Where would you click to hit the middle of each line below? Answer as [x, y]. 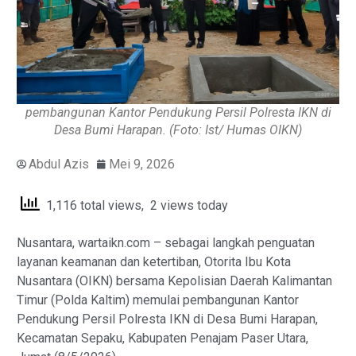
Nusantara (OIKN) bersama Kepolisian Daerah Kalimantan [174, 281]
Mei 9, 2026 [142, 164]
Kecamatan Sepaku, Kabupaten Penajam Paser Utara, [163, 339]
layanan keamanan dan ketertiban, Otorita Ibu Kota [154, 262]
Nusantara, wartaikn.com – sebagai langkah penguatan [166, 243]
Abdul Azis [59, 164]
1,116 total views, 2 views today [134, 205]
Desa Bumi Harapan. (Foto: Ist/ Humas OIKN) [178, 130]
